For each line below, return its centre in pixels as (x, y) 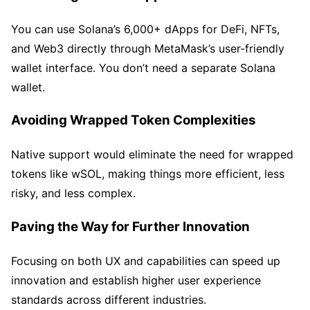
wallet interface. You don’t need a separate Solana (143, 67)
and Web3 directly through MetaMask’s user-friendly (148, 48)
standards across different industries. (109, 299)
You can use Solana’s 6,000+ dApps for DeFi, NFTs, (145, 29)
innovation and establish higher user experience (136, 280)
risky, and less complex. (73, 193)
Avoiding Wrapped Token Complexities (134, 120)
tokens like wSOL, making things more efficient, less (148, 174)
